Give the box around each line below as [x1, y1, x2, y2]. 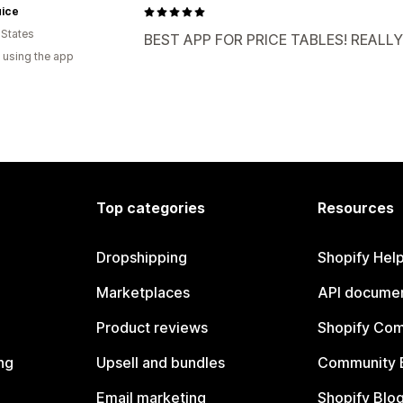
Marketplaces [96, 283, 191, 301]
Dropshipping [96, 248, 188, 266]
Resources [317, 199, 394, 217]
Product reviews [96, 318, 209, 336]
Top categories [96, 199, 206, 217]
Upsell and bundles [96, 354, 226, 372]
